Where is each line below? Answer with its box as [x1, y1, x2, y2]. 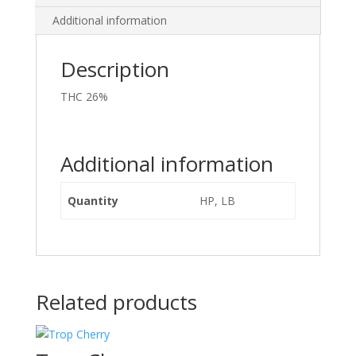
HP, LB [199, 193, 235, 208]
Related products [35, 288, 197, 316]
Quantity [68, 193, 118, 208]
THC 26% [60, 89, 108, 104]
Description [60, 55, 169, 83]
